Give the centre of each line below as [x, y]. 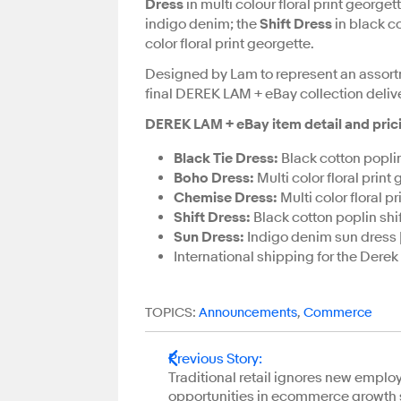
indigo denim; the [201, 24]
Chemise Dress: [226, 198]
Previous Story [213, 359]
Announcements [248, 313]
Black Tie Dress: [226, 158]
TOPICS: [171, 313]
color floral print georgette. [230, 44]
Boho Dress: [214, 178]
